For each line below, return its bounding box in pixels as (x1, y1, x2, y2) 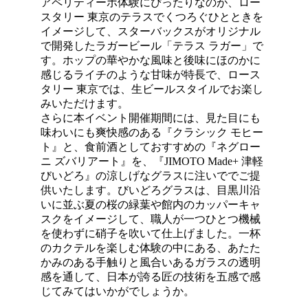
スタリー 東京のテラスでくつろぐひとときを (41, 11, 264, 23)
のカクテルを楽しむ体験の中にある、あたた (41, 242, 261, 254)
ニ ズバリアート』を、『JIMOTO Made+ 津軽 (41, 155, 264, 168)
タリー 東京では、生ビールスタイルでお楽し (41, 83, 264, 96)
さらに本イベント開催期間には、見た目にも (41, 112, 261, 124)
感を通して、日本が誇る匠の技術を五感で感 (41, 271, 261, 283)
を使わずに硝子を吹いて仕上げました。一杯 (41, 228, 261, 240)
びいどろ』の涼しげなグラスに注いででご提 (41, 170, 261, 182)
